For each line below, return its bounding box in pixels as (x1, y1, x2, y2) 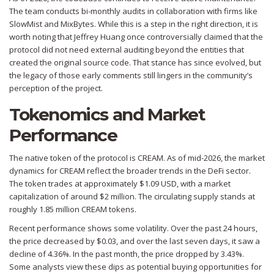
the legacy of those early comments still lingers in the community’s (9, 70, 253, 81)
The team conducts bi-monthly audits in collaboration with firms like (9, 6, 257, 17)
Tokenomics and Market (9, 104, 206, 125)
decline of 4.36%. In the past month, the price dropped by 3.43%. (9, 248, 244, 260)
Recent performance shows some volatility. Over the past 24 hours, (9, 223, 257, 234)
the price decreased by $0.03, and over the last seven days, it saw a (9, 235, 260, 247)
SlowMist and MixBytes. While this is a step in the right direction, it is (9, 18, 258, 30)
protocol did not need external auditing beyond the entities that (9, 44, 244, 56)
